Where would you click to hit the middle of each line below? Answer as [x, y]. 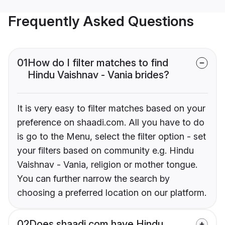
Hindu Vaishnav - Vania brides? [98, 75]
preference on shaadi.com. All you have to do [111, 123]
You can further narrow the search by [93, 179]
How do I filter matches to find [98, 63]
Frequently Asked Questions [101, 21]
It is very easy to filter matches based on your [111, 108]
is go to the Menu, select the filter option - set [111, 137]
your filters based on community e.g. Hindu [105, 151]
